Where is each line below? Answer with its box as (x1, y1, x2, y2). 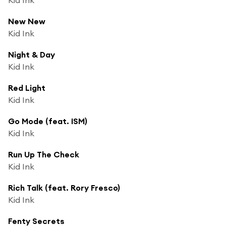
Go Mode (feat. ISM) (8, 116, 87, 126)
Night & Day (8, 49, 55, 60)
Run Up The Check (8, 149, 79, 159)
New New (8, 16, 45, 26)
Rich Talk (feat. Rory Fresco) (8, 182, 120, 193)
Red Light (8, 82, 45, 93)
